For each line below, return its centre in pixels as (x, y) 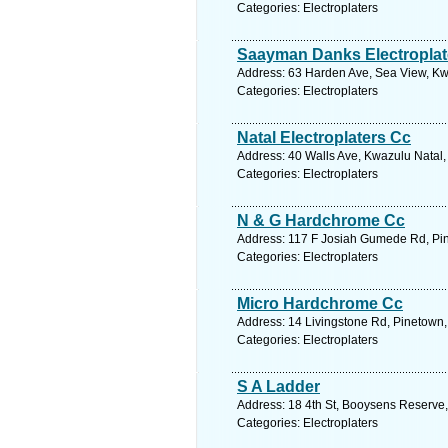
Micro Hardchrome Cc (320, 303)
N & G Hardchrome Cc (321, 220)
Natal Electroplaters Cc (324, 137)
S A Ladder (278, 386)
